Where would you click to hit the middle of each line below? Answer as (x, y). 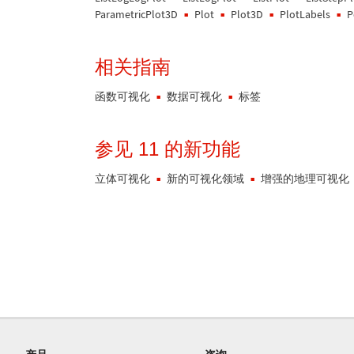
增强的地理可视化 (305, 179)
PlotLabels (305, 14)
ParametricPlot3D (136, 14)
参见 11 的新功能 (168, 149)
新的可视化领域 (205, 179)
